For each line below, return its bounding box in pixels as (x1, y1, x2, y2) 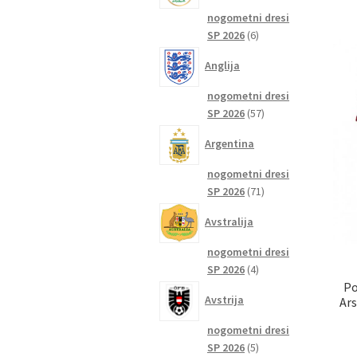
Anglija (205, 58, 241, 73)
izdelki (255, 278, 287, 293)
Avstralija (205, 214, 254, 229)
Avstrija (205, 292, 245, 308)
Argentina (205, 136, 255, 151)
